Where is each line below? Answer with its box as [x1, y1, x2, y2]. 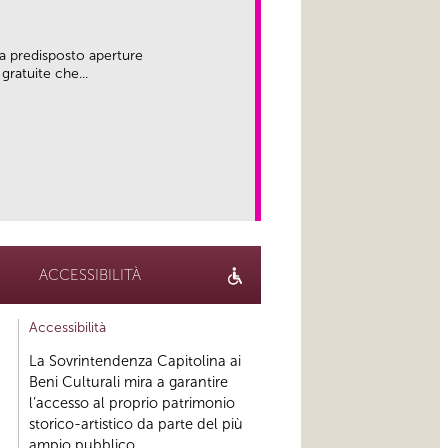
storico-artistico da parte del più [28, 415, 243, 434]
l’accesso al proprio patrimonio [28, 394, 235, 413]
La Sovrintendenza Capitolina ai [28, 352, 241, 371]
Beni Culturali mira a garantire [28, 373, 228, 392]
